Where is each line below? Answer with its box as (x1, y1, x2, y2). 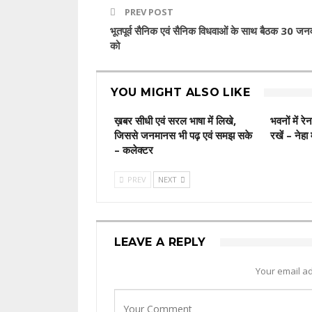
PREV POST (122, 6, 173, 19)
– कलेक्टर (114, 143, 153, 157)
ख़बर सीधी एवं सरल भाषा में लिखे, (114, 114, 236, 128)
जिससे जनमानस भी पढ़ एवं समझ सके (114, 128, 252, 143)
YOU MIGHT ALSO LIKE (110, 86, 251, 100)
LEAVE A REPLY (114, 235, 206, 249)
